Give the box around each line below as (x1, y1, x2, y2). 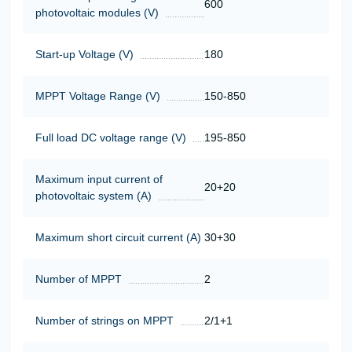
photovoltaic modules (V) (35, 5, 159, 19)
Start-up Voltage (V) (35, 47, 134, 60)
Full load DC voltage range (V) (35, 130, 186, 144)
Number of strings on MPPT (35, 313, 174, 327)
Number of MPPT (35, 272, 122, 285)
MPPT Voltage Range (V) (35, 89, 160, 102)
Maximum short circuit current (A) (35, 230, 201, 244)
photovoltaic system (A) (35, 189, 152, 202)
